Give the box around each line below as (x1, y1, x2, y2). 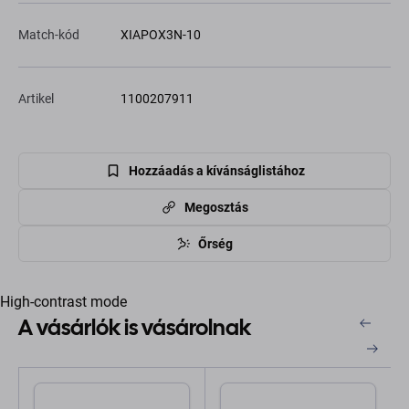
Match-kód (18, 27, 79, 42)
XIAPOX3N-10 (121, 27, 201, 42)
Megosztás (184, 199, 248, 215)
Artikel (18, 91, 54, 106)
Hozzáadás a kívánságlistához (128, 163, 305, 178)
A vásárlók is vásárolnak (18, 313, 251, 341)
